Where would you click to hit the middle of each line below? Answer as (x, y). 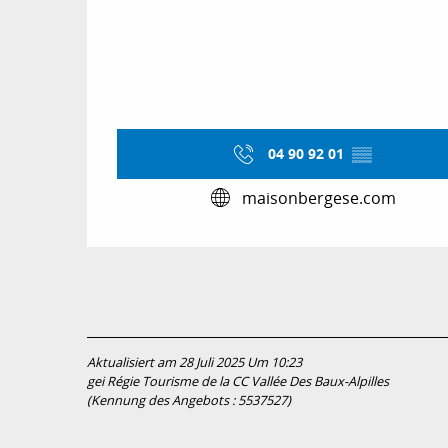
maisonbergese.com (319, 197)
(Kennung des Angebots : (162, 401)
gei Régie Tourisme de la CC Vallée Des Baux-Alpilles (238, 382)
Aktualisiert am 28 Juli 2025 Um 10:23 (194, 363)
